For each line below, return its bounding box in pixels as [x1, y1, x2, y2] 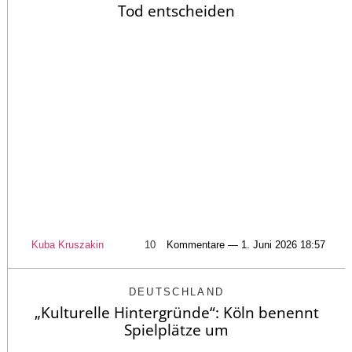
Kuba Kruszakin [31, 238, 104, 251]
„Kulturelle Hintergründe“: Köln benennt [34, 302, 319, 323]
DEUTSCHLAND [128, 285, 225, 298]
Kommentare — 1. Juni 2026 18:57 [167, 238, 325, 251]
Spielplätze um [124, 319, 229, 340]
